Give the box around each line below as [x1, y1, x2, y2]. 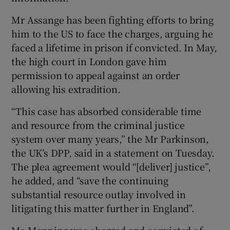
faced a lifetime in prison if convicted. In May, [11, 41, 217, 54]
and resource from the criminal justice [11, 118, 185, 132]
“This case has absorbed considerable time [11, 104, 202, 118]
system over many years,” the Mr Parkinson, [11, 132, 209, 146]
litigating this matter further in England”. [11, 201, 195, 215]
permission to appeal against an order [11, 68, 180, 82]
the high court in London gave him [11, 54, 167, 68]
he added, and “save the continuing [11, 174, 168, 187]
